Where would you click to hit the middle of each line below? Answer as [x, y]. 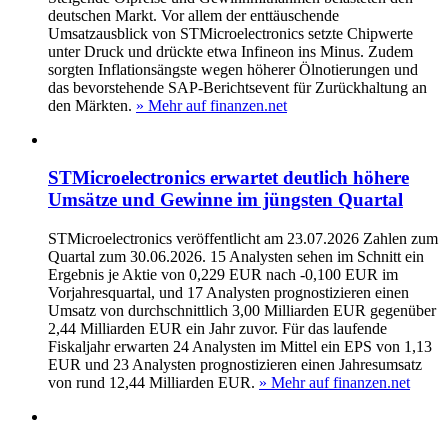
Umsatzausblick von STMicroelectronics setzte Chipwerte [230, 33]
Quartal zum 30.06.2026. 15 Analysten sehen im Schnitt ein [236, 257]
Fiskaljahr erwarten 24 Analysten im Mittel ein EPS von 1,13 [240, 347]
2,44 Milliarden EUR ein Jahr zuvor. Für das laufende [217, 329]
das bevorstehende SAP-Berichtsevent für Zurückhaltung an [237, 87]
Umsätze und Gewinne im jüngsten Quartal [225, 200]
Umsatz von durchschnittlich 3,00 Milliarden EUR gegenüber [242, 311]
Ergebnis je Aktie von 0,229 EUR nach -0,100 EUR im [223, 275]
